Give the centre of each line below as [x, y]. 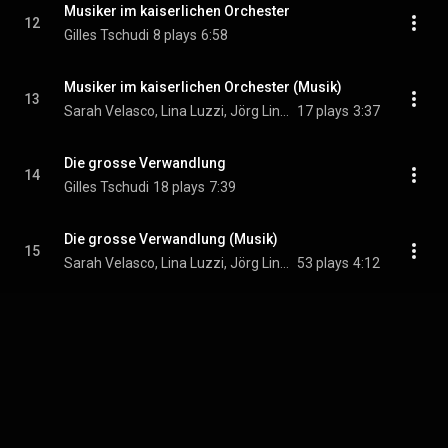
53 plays [323, 263]
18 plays [179, 187]
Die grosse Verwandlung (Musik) [171, 239]
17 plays [323, 111]
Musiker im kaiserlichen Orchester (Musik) [203, 87]
